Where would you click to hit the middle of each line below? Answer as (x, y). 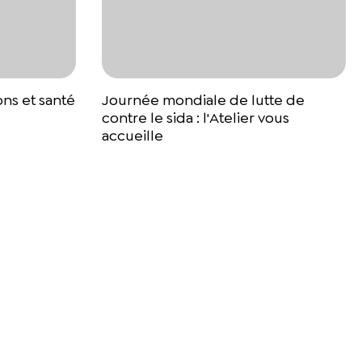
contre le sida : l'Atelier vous (196, 118)
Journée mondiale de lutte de (203, 100)
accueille (133, 135)
